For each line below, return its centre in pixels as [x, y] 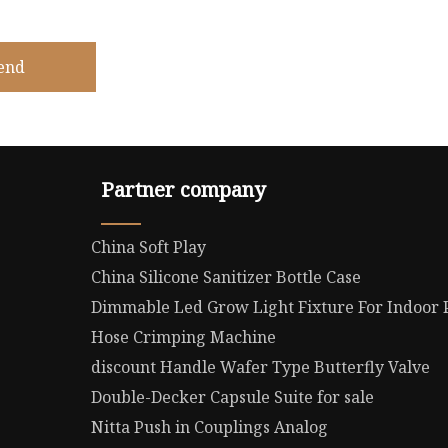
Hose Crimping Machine [184, 337]
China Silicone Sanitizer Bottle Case [226, 277]
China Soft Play [149, 247]
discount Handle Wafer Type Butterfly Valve [261, 367]
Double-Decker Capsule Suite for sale [233, 397]
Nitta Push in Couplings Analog [210, 427]
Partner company [183, 190]
